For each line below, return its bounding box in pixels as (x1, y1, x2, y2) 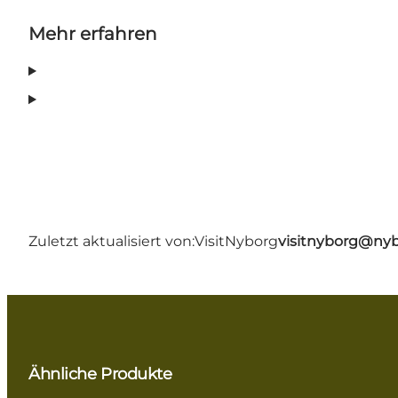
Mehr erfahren (28, 22, 157, 44)
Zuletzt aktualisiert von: (28, 232, 195, 250)
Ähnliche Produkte (28, 363, 172, 384)
